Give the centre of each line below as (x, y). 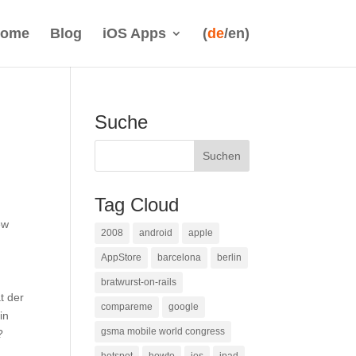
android (156, 233)
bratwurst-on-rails (139, 282)
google (184, 307)
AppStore (122, 257)
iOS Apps (134, 33)
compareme (127, 307)
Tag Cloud (137, 205)
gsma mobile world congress (163, 331)
